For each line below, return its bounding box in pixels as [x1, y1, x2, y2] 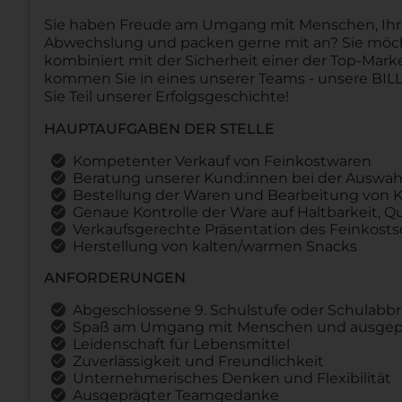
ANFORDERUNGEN [44, 268, 186, 286]
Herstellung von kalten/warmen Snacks [73, 237, 357, 255]
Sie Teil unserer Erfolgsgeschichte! [44, 87, 289, 105]
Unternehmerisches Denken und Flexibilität [73, 369, 391, 387]
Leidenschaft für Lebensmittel [73, 335, 290, 353]
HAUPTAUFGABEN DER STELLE [44, 119, 275, 137]
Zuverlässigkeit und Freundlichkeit [73, 352, 324, 370]
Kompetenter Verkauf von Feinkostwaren [73, 152, 371, 170]
